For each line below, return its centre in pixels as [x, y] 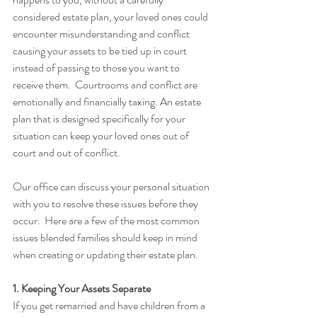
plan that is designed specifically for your [100, 119]
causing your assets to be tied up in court [101, 51]
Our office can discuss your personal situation [112, 186]
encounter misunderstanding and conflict [102, 34]
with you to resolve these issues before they [106, 203]
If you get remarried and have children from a [110, 305]
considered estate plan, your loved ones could [111, 17]
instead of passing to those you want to [97, 68]
